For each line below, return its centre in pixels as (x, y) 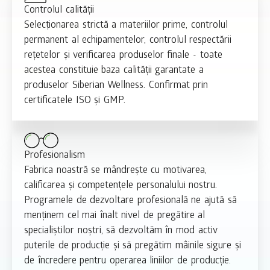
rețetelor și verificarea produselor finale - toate (123, 56)
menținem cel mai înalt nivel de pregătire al (115, 216)
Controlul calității (59, 11)
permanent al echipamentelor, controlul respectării (128, 41)
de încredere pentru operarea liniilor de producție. (127, 262)
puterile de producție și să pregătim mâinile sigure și (133, 246)
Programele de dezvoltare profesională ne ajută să (130, 201)
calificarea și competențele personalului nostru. (121, 186)
